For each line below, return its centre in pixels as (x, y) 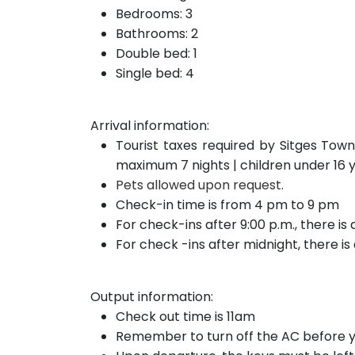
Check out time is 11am (185, 317)
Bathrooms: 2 (157, 34)
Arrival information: (150, 126)
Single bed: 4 (155, 73)
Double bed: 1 (157, 53)
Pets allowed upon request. (200, 185)
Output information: (152, 297)
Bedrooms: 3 (154, 14)
